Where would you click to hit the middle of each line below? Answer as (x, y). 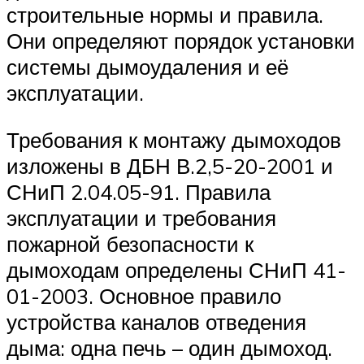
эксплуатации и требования (141, 217)
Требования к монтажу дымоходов (174, 139)
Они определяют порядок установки (181, 41)
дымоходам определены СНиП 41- (176, 269)
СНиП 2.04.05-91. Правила (139, 191)
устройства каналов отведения (156, 321)
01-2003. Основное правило (144, 295)
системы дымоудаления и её (147, 67)
